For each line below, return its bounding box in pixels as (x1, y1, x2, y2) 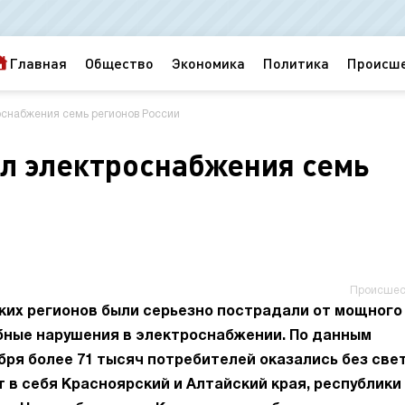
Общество (85, 54, 154, 71)
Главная (9, 54, 67, 71)
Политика (263, 54, 329, 71)
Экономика (172, 54, 245, 71)
